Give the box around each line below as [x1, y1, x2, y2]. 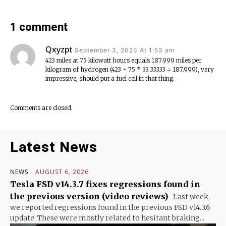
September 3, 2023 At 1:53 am [75, 46, 175, 54]
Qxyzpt [45, 43, 73, 55]
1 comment [10, 20, 68, 33]
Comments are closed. [10, 103, 73, 111]
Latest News [10, 138, 97, 155]
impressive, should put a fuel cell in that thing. [45, 74, 175, 82]
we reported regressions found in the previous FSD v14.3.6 [10, 202, 210, 212]
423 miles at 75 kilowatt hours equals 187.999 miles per [45, 56, 202, 64]
